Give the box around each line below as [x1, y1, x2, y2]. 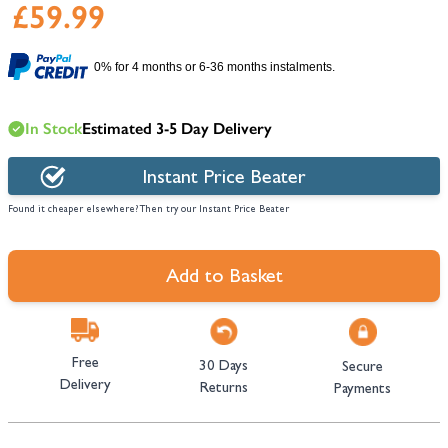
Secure [342, 361, 384, 376]
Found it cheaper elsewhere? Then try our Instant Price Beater [8, 205, 289, 215]
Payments [334, 383, 392, 398]
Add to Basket [165, 268, 283, 288]
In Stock [25, 119, 82, 138]
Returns [199, 382, 248, 398]
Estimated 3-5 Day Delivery [82, 119, 272, 138]
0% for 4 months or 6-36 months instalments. [94, 59, 335, 74]
